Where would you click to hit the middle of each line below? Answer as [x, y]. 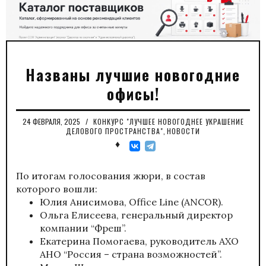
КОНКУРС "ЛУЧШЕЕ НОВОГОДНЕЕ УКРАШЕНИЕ [168, 121]
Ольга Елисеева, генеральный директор [136, 215]
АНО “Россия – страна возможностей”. [131, 254]
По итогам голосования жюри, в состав [111, 175]
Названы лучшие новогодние [133, 74]
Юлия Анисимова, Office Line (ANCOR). [132, 202]
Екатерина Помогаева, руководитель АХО [139, 241]
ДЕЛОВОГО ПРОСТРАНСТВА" [115, 131]
